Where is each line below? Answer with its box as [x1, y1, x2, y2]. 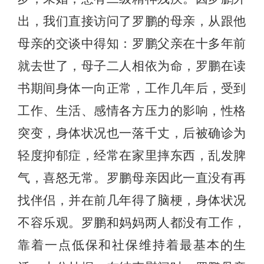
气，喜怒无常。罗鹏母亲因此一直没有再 [18, 171, 246, 186]
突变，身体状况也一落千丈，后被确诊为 [18, 126, 246, 141]
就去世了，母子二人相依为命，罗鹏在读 [18, 59, 246, 74]
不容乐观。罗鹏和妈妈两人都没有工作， [18, 216, 246, 230]
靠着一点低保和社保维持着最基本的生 [18, 238, 246, 253]
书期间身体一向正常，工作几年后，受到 [18, 81, 246, 96]
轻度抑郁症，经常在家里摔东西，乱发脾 [18, 148, 246, 163]
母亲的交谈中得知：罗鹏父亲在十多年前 [18, 37, 246, 51]
